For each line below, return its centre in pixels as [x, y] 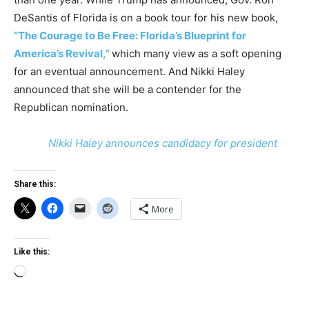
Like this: [32, 252]
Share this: [35, 184]
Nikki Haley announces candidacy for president [163, 143]
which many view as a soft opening [197, 53]
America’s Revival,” [62, 53]
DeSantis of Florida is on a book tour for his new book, [146, 18]
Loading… [49, 273]
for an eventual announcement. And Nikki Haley [129, 71]
